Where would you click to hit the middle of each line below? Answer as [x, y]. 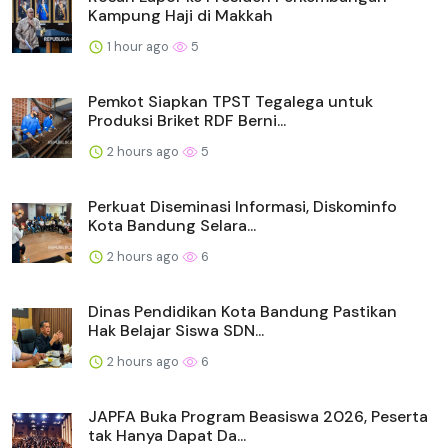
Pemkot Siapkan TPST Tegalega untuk [230, 101]
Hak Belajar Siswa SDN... [176, 330]
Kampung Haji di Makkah [180, 15]
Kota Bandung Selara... [172, 225]
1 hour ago [138, 46]
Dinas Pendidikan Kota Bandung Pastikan [242, 311]
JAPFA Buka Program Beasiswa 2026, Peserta [258, 416]
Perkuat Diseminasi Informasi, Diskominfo [242, 206]
